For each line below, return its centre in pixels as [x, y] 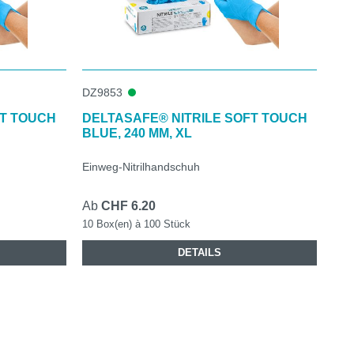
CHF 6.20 [128, 205]
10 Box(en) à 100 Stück [136, 224]
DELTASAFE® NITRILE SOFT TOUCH [194, 118]
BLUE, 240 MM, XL [137, 133]
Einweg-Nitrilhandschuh [141, 166]
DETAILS [199, 252]
